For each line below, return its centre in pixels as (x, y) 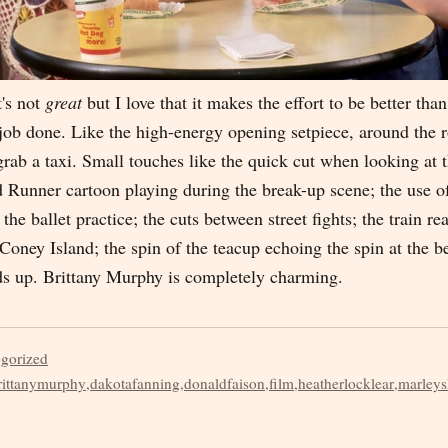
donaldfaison (224, 382)
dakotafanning (135, 382)
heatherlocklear (346, 382)
